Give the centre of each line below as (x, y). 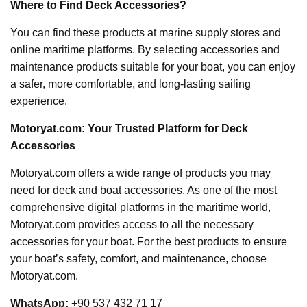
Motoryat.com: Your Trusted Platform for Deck (129, 129)
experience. (39, 101)
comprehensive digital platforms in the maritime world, (140, 208)
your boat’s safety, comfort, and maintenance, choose (138, 259)
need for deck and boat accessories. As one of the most (144, 191)
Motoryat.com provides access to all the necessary (132, 225)
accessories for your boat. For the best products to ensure (149, 242)
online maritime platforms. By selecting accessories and (145, 50)
